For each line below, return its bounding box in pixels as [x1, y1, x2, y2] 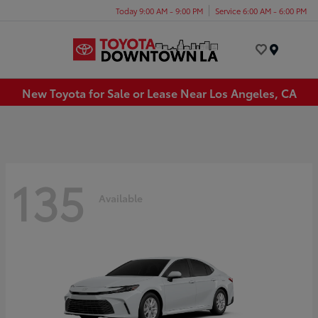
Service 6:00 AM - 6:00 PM [215, 4, 307, 16]
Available [99, 190, 143, 205]
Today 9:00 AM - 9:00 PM [116, 4, 203, 16]
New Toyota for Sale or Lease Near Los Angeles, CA [21, 84, 297, 101]
